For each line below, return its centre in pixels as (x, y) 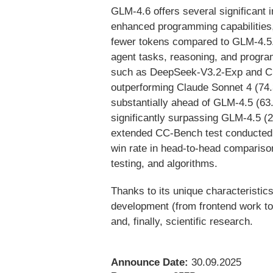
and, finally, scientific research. (182, 221)
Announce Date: (150, 262)
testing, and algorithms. (164, 163)
